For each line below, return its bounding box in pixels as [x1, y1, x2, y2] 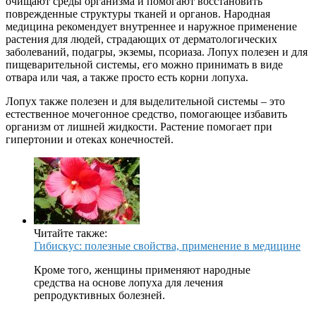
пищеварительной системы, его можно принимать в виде [6, 58, 283, 71]
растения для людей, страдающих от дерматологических [6, 32, 277, 45]
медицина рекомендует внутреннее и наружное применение [6, 20, 297, 32]
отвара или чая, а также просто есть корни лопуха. [6, 71, 248, 83]
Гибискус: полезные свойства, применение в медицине [34, 239, 300, 252]
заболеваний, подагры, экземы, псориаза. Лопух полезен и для [6, 45, 308, 58]
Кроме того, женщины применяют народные [34, 263, 250, 276]
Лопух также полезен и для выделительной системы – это [6, 95, 285, 107]
